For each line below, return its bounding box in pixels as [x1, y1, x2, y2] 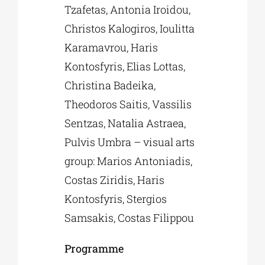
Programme [64, 241, 124, 256]
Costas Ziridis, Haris [64, 173, 165, 188]
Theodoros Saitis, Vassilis [64, 97, 192, 112]
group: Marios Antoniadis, [64, 154, 193, 169]
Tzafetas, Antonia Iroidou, [64, 2, 191, 17]
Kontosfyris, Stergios [64, 192, 167, 206]
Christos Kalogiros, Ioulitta [64, 21, 195, 36]
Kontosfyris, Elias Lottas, [64, 59, 186, 74]
